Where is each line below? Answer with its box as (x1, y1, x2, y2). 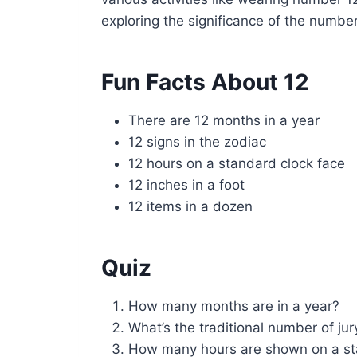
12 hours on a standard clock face (128, 155, 346, 171)
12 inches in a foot (128, 176, 245, 193)
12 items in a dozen (128, 198, 253, 214)
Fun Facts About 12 (101, 68, 310, 96)
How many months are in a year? (128, 297, 340, 314)
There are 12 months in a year (128, 112, 320, 128)
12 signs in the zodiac (128, 133, 267, 150)
